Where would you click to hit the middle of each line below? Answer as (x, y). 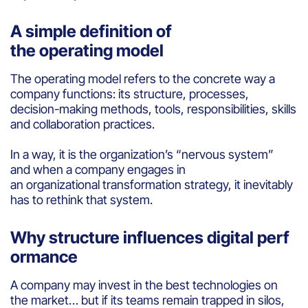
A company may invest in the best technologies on (144, 285)
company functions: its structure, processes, (130, 93)
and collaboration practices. (84, 124)
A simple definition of (91, 31)
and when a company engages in (98, 169)
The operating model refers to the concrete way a (143, 78)
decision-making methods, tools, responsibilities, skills (153, 109)
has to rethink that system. (81, 199)
